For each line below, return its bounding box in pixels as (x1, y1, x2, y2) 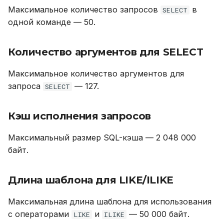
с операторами (8, 209, 71, 219)
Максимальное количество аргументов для (8, 68, 184, 78)
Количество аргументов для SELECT (8, 46, 203, 58)
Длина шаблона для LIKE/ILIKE (8, 174, 173, 186)
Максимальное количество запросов (8, 4, 160, 14)
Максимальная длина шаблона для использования (8, 196, 211, 206)
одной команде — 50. (8, 17, 95, 27)
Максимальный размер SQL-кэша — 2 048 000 (8, 132, 196, 142)
